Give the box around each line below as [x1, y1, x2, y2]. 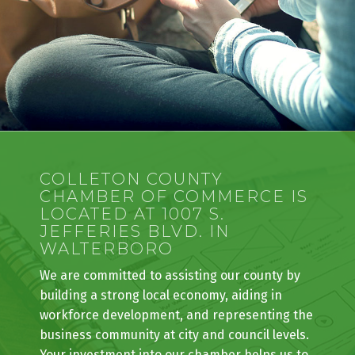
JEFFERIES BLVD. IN [40, 245, 230, 265]
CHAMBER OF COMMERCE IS [40, 210, 308, 230]
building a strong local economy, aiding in [40, 311, 282, 326]
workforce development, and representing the [40, 330, 313, 346]
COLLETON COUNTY [40, 193, 223, 212]
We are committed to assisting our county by [40, 291, 300, 307]
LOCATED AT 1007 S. [40, 227, 225, 247]
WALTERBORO [40, 262, 174, 282]
